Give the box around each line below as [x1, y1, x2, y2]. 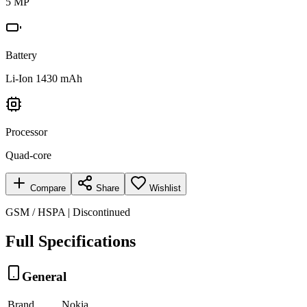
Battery [5, 49, 37, 61]
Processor [5, 125, 47, 138]
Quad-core [5, 149, 51, 161]
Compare [27, 182, 66, 193]
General [22, 269, 66, 284]
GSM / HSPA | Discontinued [5, 206, 130, 218]
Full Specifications [5, 232, 136, 250]
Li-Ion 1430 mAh [5, 72, 82, 84]
